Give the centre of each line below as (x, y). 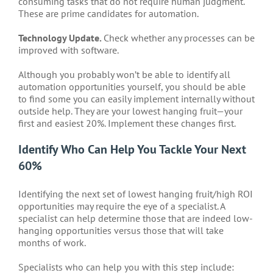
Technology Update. (61, 38)
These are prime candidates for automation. (108, 14)
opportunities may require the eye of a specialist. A (122, 206)
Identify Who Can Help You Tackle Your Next (132, 150)
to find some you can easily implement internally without (136, 99)
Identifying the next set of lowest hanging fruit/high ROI (136, 194)
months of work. (52, 243)
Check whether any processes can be (179, 38)
